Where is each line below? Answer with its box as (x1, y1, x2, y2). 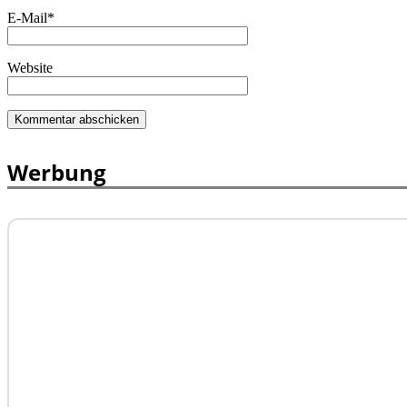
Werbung (7, 156, 106, 187)
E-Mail (7, 9, 47, 25)
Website (7, 59, 53, 75)
